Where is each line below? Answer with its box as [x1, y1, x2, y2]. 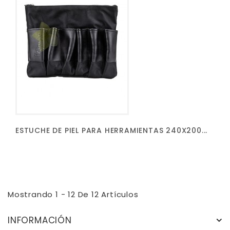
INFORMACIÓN [8, 214, 72, 226]
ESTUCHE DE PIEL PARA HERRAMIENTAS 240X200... [15, 125, 208, 136]
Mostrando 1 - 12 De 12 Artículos [8, 188, 139, 200]
